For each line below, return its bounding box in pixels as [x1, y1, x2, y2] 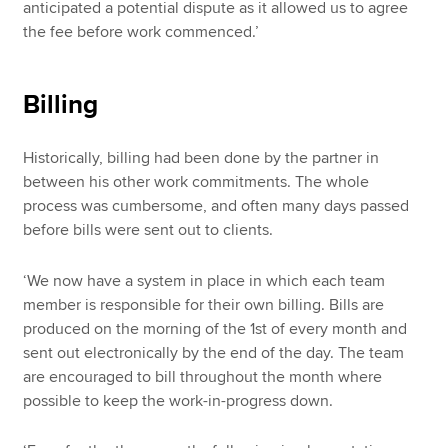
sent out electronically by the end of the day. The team [23, 342, 405, 363]
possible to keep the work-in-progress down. [23, 390, 334, 411]
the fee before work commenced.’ [23, 22, 260, 43]
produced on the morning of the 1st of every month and [23, 318, 408, 339]
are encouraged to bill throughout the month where [23, 366, 383, 387]
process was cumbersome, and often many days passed [23, 196, 410, 217]
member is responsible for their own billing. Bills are [23, 294, 385, 315]
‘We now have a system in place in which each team [23, 270, 386, 291]
